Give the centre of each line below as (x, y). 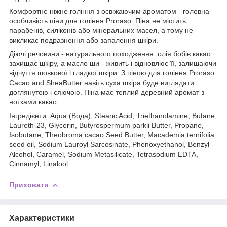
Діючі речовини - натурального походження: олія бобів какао (110, 53)
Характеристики (42, 218)
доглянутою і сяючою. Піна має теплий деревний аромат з (107, 92)
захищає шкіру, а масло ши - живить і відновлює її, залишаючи (113, 63)
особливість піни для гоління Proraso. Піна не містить (98, 21)
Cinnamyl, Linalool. (40, 163)
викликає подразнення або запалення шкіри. (84, 40)
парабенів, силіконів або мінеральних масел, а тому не (101, 30)
